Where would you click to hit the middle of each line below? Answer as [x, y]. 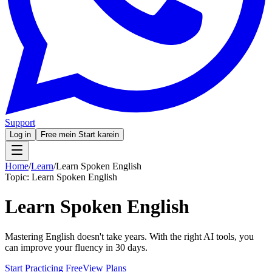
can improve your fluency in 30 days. [76, 247]
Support [20, 122]
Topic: [18, 177]
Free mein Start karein [80, 134]
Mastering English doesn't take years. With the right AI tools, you [129, 236]
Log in [20, 134]
